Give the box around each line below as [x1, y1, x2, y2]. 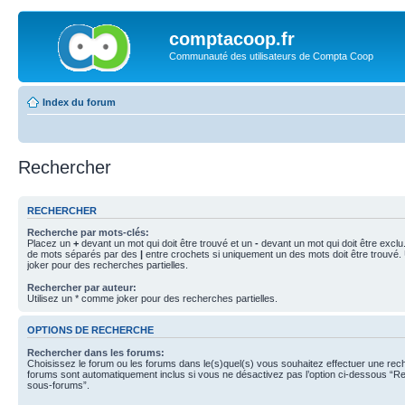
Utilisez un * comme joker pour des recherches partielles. [27, 293, 278, 304]
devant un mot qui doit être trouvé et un [79, 238, 255, 249]
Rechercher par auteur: [27, 282, 137, 293]
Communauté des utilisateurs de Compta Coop [169, 51, 373, 61]
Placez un [27, 238, 73, 249]
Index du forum [42, 96, 116, 108]
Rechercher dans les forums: [27, 346, 165, 358]
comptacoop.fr [169, 29, 295, 49]
